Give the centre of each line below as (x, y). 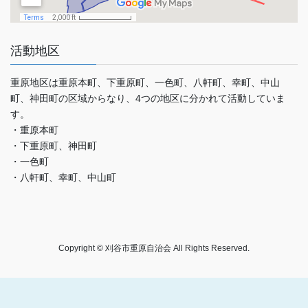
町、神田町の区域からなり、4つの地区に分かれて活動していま (148, 98)
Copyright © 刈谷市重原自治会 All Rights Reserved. (154, 248)
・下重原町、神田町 (54, 145)
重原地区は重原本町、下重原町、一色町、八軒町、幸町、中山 (145, 82)
